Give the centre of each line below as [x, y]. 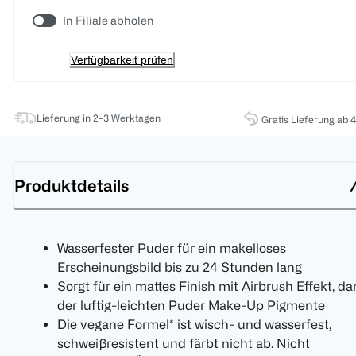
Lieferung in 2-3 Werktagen [99, 118]
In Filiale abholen [108, 21]
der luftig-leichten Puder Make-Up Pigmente [191, 306]
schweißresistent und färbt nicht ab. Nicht [184, 344]
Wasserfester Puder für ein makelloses [172, 248]
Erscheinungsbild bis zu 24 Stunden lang [180, 267]
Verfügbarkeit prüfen [122, 60]
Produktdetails [72, 185]
